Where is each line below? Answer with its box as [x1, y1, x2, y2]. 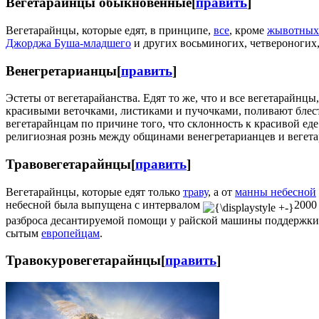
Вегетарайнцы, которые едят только [6, 185, 183, 198]
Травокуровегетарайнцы [6, 253, 161, 268]
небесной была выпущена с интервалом [6, 198, 203, 211]
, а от [208, 185, 235, 198]
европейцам [41, 226, 100, 239]
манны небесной [235, 185, 316, 198]
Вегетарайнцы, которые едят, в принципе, [6, 24, 214, 37]
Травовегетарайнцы [6, 157, 131, 172]
